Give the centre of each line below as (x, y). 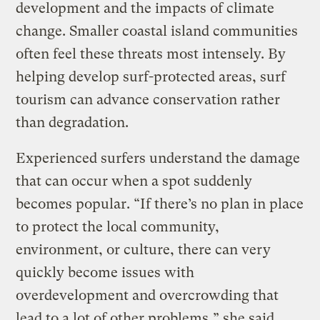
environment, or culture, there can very (144, 250)
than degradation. (74, 123)
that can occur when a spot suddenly (134, 181)
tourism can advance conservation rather (148, 100)
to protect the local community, (118, 227)
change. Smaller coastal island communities (157, 31)
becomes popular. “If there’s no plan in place (160, 204)
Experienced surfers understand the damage (158, 159)
